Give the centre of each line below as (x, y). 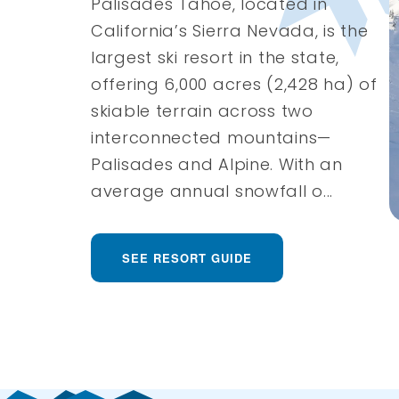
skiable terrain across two (202, 110)
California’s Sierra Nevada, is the (230, 30)
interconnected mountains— (211, 137)
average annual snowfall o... (212, 191)
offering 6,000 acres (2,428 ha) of (234, 84)
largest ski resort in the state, (216, 57)
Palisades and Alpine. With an (217, 164)
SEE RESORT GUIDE (187, 257)
